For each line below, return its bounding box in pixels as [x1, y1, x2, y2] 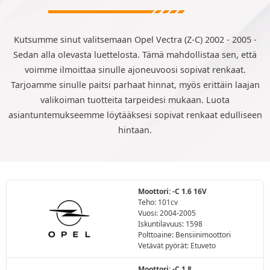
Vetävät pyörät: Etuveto [138, 240, 216, 251]
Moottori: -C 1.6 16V [138, 186, 207, 196]
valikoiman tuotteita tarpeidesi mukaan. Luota [40, 94, 230, 105]
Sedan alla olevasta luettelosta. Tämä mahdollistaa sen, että [13, 49, 257, 60]
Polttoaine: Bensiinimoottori [138, 230, 231, 240]
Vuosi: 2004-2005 [138, 208, 196, 218]
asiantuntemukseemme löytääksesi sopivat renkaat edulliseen [8, 109, 262, 121]
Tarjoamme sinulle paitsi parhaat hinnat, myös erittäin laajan [10, 79, 260, 90]
